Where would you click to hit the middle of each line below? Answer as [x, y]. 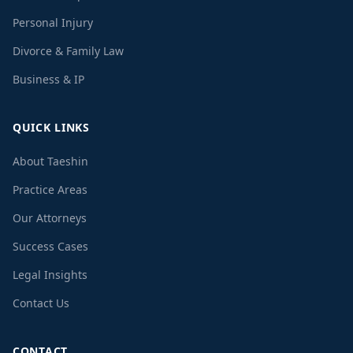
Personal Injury [53, 22]
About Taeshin [50, 161]
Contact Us [41, 303]
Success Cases [50, 246]
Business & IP [48, 79]
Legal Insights [50, 275]
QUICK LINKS [51, 127]
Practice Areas [50, 190]
